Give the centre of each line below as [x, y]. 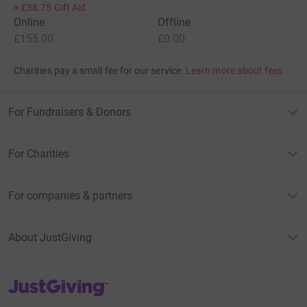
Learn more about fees [234, 70]
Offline [174, 22]
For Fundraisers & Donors [70, 112]
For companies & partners [70, 195]
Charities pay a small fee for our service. [99, 70]
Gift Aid [70, 7]
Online [29, 22]
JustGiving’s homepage [57, 283]
